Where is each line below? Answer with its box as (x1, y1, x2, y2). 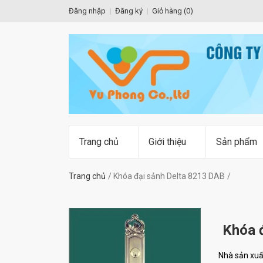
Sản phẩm (216, 136, 257, 148)
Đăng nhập (69, 6, 106, 15)
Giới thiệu (149, 136, 186, 148)
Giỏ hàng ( (152, 6, 186, 15)
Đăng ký (115, 6, 143, 15)
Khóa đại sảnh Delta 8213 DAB (113, 171, 225, 181)
